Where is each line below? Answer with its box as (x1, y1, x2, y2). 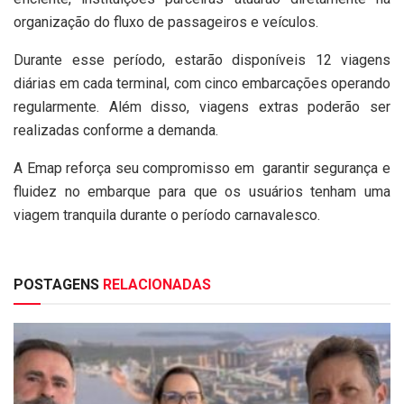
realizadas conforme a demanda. (14, 122, 218, 140)
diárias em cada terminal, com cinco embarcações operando (14, 75, 390, 93)
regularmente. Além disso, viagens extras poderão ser (14, 98, 390, 116)
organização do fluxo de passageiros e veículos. (14, 14, 318, 32)
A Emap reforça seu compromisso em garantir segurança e (14, 160, 390, 178)
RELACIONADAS (99, 276, 211, 294)
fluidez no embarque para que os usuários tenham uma (14, 183, 390, 201)
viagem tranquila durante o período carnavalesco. (14, 207, 320, 225)
